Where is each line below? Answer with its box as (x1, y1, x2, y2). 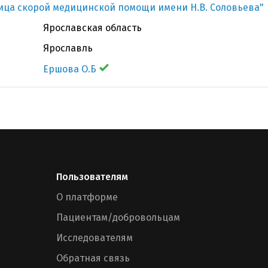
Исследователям (56, 232, 133, 243)
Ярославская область (43, 22, 142, 33)
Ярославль (43, 42, 93, 54)
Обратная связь (56, 252, 130, 264)
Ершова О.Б (43, 63, 96, 75)
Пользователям (56, 171, 128, 182)
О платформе (56, 191, 118, 203)
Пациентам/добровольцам (56, 212, 180, 223)
